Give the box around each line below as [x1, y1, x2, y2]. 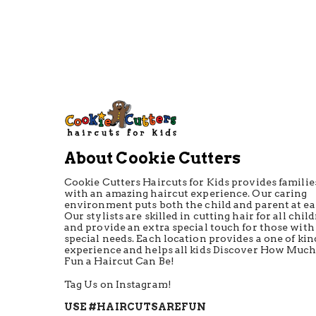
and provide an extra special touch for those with [63, 221, 315, 233]
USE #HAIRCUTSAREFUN [63, 301, 206, 312]
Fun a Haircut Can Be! [63, 255, 174, 267]
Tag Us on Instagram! [63, 279, 171, 290]
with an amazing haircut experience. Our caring [63, 188, 308, 199]
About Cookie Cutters [63, 149, 241, 167]
